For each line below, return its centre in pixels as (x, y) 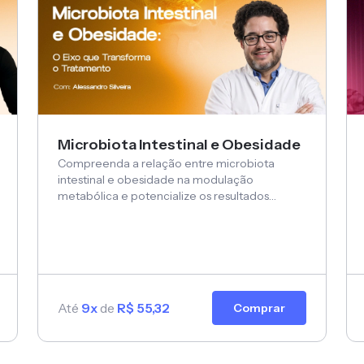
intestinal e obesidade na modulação (156, 180)
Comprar (259, 308)
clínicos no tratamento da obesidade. (156, 212)
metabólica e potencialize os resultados (163, 196)
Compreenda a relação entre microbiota (166, 164)
